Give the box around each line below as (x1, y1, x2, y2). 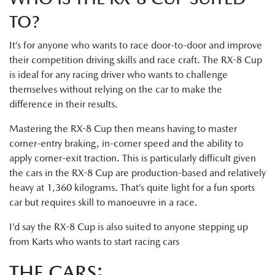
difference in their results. (9, 98, 118, 110)
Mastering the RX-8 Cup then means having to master (9, 122, 237, 134)
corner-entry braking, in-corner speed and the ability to (9, 137, 243, 149)
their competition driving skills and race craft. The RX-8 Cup (9, 53, 262, 66)
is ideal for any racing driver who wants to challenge (9, 68, 228, 80)
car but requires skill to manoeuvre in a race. (9, 196, 198, 208)
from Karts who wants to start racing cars (9, 235, 179, 247)
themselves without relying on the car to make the (9, 83, 222, 95)
